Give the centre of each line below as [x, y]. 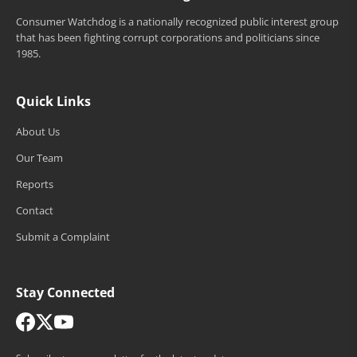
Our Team [39, 157]
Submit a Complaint [63, 236]
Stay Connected [65, 292]
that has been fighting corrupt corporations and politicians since [168, 37]
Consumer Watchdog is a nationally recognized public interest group [177, 21]
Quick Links [53, 101]
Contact [35, 210]
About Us [38, 131]
